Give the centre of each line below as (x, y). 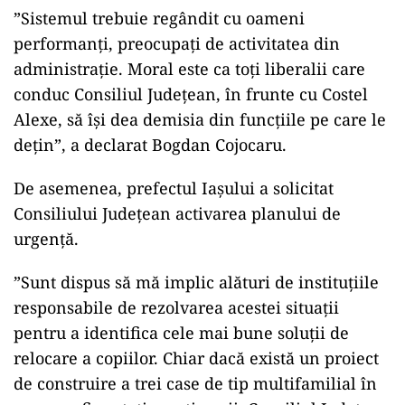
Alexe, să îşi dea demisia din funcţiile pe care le (200, 119)
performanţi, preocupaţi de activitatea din (177, 43)
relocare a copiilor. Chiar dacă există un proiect (196, 358)
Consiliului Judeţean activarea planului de (177, 213)
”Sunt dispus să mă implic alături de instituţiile (196, 282)
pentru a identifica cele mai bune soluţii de (181, 333)
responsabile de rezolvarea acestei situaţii (176, 307)
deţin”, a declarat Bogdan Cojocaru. (150, 145)
